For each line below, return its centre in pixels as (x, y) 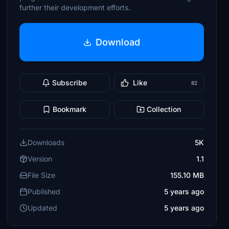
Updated (43, 208)
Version (40, 159)
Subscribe (70, 83)
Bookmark (70, 109)
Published (44, 191)
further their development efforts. (75, 7)
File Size (42, 175)
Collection (164, 109)
